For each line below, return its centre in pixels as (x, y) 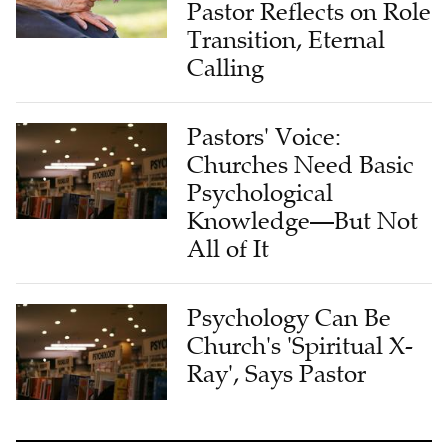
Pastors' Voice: (264, 136)
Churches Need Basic (301, 164)
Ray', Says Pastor (277, 373)
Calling (226, 67)
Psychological (260, 192)
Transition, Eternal (286, 39)
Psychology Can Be (289, 317)
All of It (228, 248)
